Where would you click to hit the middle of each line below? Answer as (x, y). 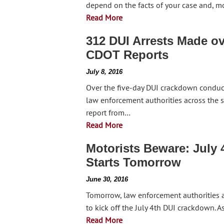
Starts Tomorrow (133, 162)
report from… (108, 112)
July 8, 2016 (104, 72)
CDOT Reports (127, 55)
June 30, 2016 (107, 179)
